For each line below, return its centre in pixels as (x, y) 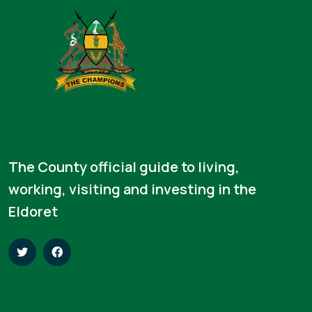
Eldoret (33, 211)
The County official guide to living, (124, 166)
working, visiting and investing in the (132, 189)
